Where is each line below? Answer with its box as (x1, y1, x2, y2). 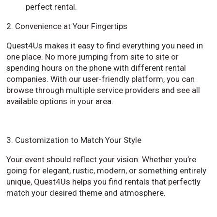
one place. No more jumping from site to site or (6, 51, 179, 62)
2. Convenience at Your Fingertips (6, 21, 128, 31)
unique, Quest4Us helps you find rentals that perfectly (6, 176, 201, 186)
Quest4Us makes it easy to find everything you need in (6, 40, 203, 50)
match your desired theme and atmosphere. (6, 187, 166, 198)
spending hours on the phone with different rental (6, 62, 186, 73)
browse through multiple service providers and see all (6, 85, 201, 95)
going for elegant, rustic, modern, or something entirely (6, 165, 207, 175)
